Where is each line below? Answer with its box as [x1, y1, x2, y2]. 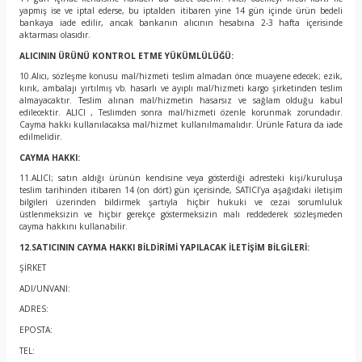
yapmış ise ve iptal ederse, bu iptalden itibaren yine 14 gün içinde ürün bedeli [19, 5, 343, 17]
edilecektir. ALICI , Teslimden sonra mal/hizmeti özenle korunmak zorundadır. [19, 107, 343, 119]
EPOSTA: [19, 324, 53, 336]
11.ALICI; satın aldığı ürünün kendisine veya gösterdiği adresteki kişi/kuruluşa [19, 172, 343, 184]
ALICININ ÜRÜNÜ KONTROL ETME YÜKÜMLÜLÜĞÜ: [19, 49, 234, 61]
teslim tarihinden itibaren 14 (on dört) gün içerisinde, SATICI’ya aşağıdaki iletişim [19, 184, 343, 196]
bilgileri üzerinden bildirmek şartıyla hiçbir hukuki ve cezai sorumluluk [19, 196, 343, 208]
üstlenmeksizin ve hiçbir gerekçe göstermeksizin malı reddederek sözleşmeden [19, 208, 343, 221]
